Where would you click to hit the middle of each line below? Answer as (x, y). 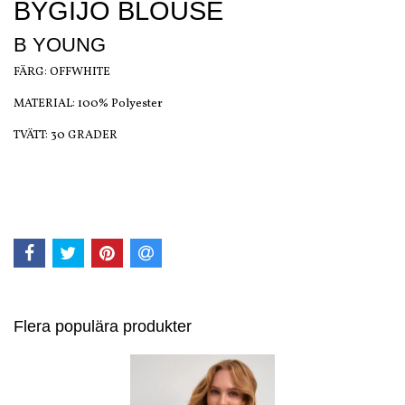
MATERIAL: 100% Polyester (88, 104)
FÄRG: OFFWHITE (62, 73)
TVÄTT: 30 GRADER (66, 136)
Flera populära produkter (103, 326)
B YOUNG (60, 45)
